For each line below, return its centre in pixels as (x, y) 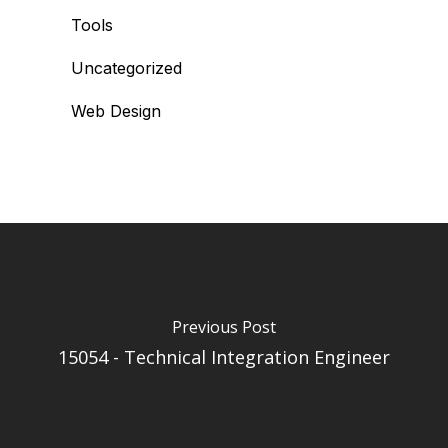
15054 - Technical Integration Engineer (224, 356)
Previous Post (224, 326)
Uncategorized (126, 68)
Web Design (116, 111)
